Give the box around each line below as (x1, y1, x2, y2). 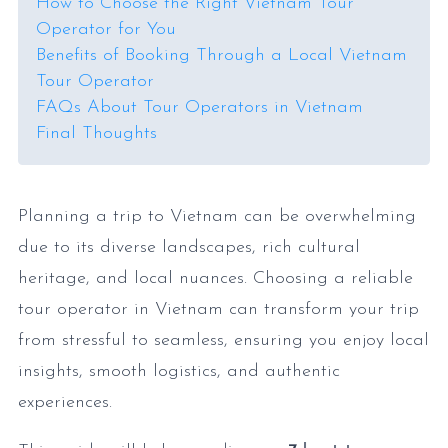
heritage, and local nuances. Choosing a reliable (18, 269, 413, 288)
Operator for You (36, 20, 176, 39)
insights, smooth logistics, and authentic (18, 362, 340, 381)
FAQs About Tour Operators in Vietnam (36, 98, 363, 117)
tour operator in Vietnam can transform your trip (18, 300, 419, 319)
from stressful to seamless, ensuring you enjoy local (18, 331, 429, 350)
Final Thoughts (36, 124, 157, 143)
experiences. (18, 393, 112, 412)
